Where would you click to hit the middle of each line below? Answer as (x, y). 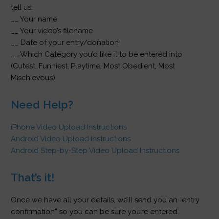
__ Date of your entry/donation (65, 42)
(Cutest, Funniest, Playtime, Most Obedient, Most (93, 66)
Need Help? (42, 104)
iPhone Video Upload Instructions (69, 127)
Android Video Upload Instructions (71, 139)
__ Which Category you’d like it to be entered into (97, 54)
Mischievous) (33, 77)
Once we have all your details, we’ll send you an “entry (105, 200)
